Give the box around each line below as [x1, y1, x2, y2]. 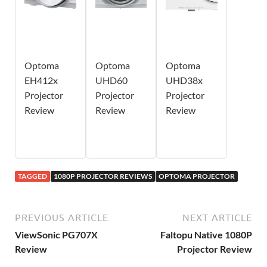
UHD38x [166, 74, 203, 86]
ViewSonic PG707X [15, 229, 98, 241]
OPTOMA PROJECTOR [159, 172, 235, 181]
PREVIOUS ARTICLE [15, 212, 108, 223]
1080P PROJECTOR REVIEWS [54, 172, 152, 181]
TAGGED [18, 172, 47, 181]
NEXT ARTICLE [182, 212, 252, 223]
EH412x [24, 74, 58, 86]
